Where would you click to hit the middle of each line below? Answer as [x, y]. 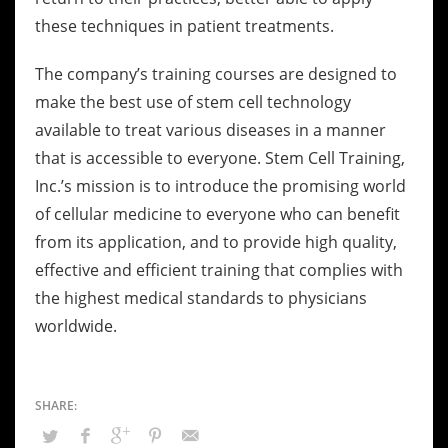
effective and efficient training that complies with [219, 270]
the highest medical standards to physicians [201, 298]
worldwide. [76, 326]
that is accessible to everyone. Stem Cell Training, [220, 158]
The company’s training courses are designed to [216, 74]
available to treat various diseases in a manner [210, 130]
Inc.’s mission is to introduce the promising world [220, 186]
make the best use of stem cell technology [193, 102]
